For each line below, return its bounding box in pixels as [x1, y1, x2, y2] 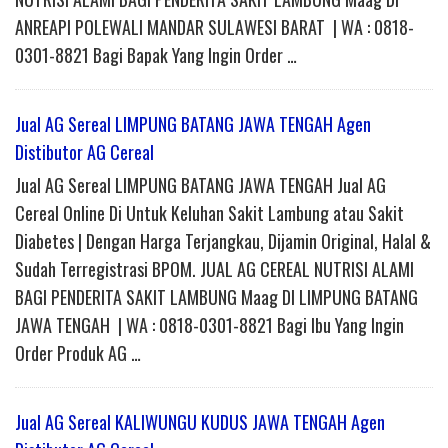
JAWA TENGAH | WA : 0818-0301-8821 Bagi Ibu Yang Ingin [15, 312, 404, 339]
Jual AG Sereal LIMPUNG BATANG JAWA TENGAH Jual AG [15, 172, 386, 199]
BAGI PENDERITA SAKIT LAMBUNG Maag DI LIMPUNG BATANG [15, 284, 418, 311]
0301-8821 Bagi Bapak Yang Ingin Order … [15, 42, 297, 69]
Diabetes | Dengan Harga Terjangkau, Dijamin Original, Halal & [15, 228, 431, 255]
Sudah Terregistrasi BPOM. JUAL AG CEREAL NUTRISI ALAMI [15, 256, 414, 283]
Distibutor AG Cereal [15, 139, 154, 166]
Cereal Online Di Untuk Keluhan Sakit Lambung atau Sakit [15, 200, 404, 227]
